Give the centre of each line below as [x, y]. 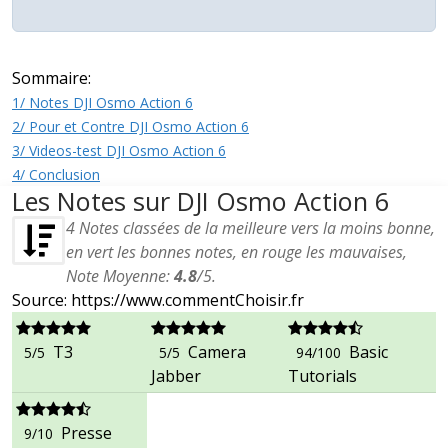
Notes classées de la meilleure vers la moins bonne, [255, 228]
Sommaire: [51, 78]
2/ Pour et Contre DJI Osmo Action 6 [130, 127]
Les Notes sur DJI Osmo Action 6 [200, 201]
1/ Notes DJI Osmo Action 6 [102, 103]
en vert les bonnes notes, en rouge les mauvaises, [236, 252]
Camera [217, 352]
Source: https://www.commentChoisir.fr [158, 300]
